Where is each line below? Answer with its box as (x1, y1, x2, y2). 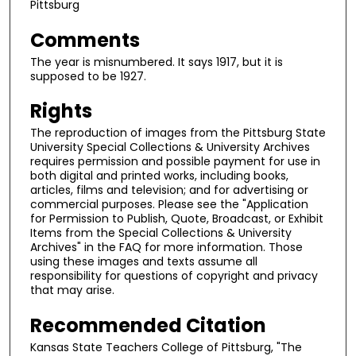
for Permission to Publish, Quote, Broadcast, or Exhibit (30, 211, 323, 227)
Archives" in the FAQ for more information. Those (30, 239, 303, 256)
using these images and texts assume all (30, 253, 257, 270)
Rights (30, 98, 92, 125)
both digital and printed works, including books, (30, 168, 288, 184)
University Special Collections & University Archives (30, 139, 310, 156)
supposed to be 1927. (30, 68, 146, 84)
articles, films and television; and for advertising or (30, 182, 308, 199)
